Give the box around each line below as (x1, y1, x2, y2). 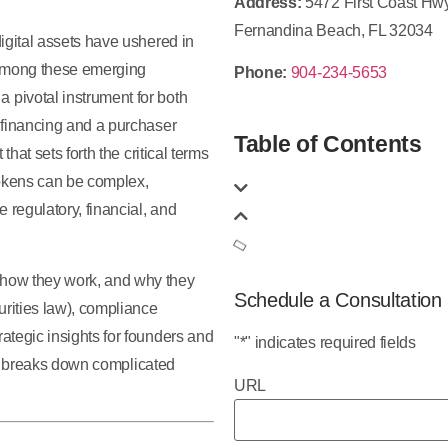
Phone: (234, 64, 288, 82)
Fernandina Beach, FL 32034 (234, 21, 433, 39)
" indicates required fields (245, 333, 416, 351)
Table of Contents (234, 130, 422, 157)
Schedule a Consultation (234, 288, 442, 311)
